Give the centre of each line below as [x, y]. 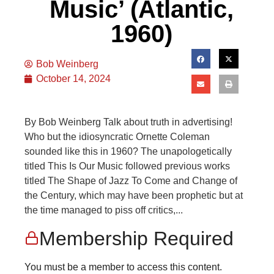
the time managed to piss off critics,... [104, 210]
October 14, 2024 [73, 78]
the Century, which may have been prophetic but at [134, 196]
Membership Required [136, 238]
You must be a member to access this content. [123, 267]
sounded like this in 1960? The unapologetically [128, 152]
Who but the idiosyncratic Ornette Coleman [117, 137]
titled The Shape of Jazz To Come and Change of [131, 181]
